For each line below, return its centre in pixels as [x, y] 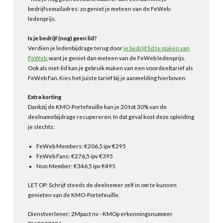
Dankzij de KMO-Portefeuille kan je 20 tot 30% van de [97, 107]
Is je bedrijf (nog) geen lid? [62, 38]
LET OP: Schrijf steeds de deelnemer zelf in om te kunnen [102, 185]
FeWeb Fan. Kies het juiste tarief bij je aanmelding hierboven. [107, 78]
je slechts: [42, 127]
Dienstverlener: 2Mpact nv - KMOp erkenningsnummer [100, 214]
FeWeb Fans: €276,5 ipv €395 [75, 156]
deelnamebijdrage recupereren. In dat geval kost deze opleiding [111, 117]
